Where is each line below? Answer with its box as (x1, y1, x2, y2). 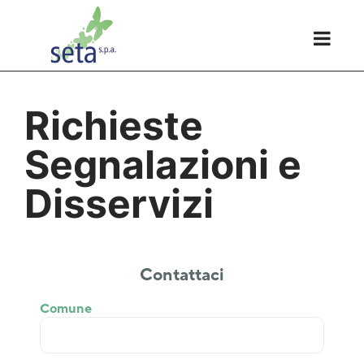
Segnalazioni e (24, 141, 301, 188)
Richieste (24, 102, 203, 149)
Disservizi (24, 180, 214, 227)
